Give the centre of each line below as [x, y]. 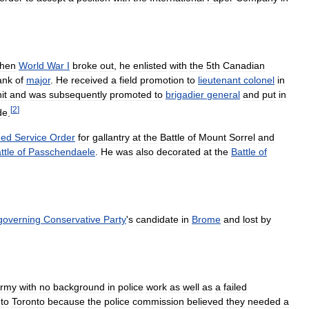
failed [235, 287]
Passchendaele [62, 152]
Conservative [72, 219]
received [90, 80]
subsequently [78, 94]
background [79, 287]
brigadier [185, 94]
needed [264, 301]
